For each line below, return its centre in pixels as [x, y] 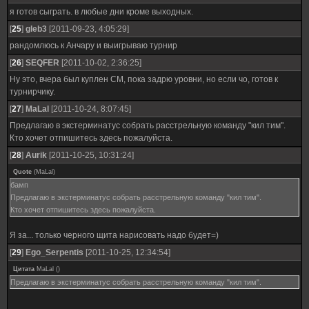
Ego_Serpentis [54, 252]
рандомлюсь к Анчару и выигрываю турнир [93, 46]
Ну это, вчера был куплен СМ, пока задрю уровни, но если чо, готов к [144, 79]
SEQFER [42, 63]
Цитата [24, 269]
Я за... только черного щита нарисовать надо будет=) [114, 235]
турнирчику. [32, 92]
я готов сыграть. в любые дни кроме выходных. [101, 12]
